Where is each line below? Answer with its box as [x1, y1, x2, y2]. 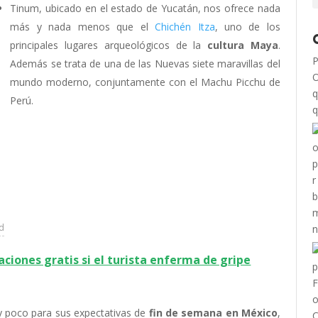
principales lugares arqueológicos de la [10, 38, 208, 52]
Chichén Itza [155, 20, 215, 33]
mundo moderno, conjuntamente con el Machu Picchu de [10, 75, 280, 89]
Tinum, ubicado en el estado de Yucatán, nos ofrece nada [10, 1, 280, 15]
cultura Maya [207, 38, 278, 52]
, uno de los [214, 20, 280, 33]
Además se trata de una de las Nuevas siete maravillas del [10, 57, 280, 70]
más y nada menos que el [10, 20, 155, 33]
